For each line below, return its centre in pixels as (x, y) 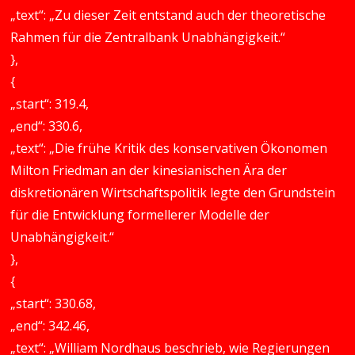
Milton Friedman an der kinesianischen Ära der (149, 170)
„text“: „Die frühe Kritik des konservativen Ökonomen (169, 148)
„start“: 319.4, (50, 104)
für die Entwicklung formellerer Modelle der (140, 215)
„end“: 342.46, (50, 326)
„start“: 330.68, (53, 303)
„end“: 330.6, (47, 126)
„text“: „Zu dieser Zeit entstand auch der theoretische (168, 15)
